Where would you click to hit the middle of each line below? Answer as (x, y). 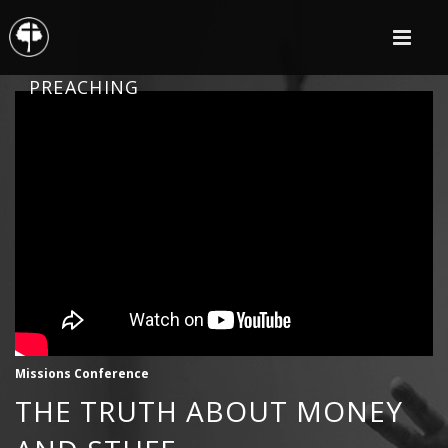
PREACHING (84, 87)
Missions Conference (82, 374)
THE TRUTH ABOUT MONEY (209, 411)
